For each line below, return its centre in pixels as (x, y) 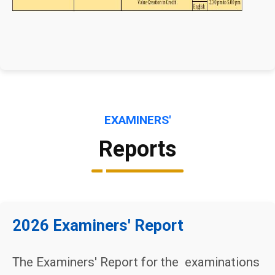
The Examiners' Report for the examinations (136, 262)
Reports (137, 149)
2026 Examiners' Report (98, 225)
